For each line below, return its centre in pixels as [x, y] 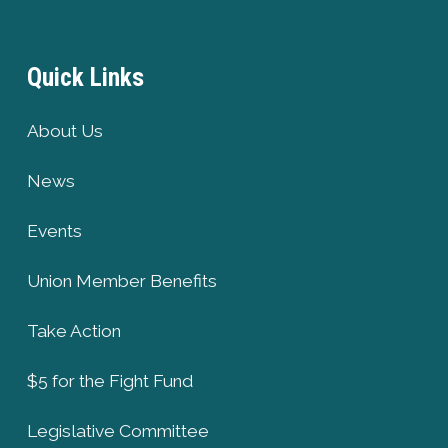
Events [54, 230]
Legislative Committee [117, 430]
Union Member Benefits [121, 280]
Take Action [73, 330]
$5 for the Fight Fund [109, 380]
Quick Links [85, 77]
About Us [64, 130]
